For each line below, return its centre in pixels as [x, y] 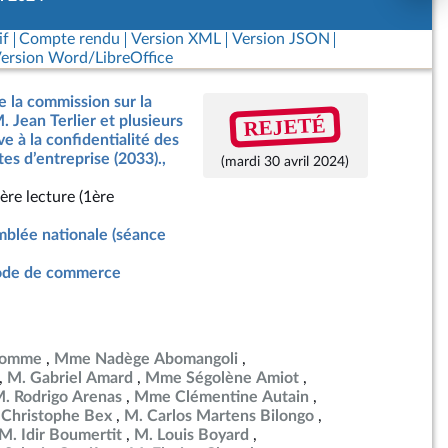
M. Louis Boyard [191, 435]
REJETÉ [285, 126]
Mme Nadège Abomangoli [146, 359]
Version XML [175, 39]
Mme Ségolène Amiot [222, 378]
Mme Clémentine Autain [221, 397]
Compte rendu [70, 39]
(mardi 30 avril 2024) [285, 161]
